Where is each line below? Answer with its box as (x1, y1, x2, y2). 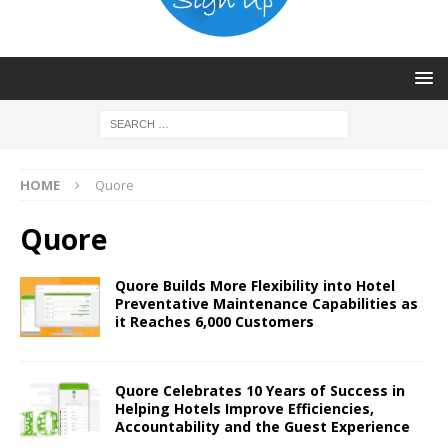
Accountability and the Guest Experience (115, 416, 410, 436)
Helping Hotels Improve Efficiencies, (115, 398, 374, 418)
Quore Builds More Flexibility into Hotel (115, 275, 395, 295)
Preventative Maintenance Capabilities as (115, 293, 418, 313)
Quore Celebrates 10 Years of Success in (115, 380, 405, 400)
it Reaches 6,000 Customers (115, 311, 318, 331)
